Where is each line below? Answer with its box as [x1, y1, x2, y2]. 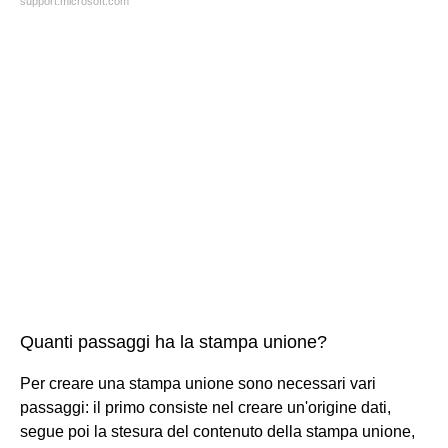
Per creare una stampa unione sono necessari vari [20, 374, 376, 392]
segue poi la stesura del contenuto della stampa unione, [20, 422, 415, 440]
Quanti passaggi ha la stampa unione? [20, 331, 327, 352]
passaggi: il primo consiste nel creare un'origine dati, [20, 398, 391, 416]
